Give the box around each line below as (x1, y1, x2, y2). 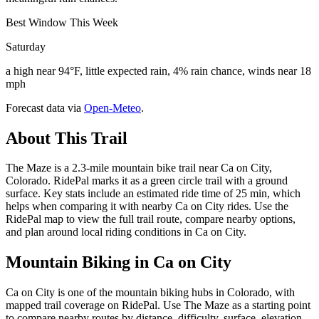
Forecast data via (6, 101, 81, 114)
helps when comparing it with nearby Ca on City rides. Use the (6, 200, 288, 213)
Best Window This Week (6, 16, 118, 28)
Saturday (6, 40, 46, 53)
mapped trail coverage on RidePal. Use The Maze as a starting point (6, 299, 310, 312)
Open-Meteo (84, 101, 141, 114)
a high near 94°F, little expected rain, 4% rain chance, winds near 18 (6, 64, 311, 77)
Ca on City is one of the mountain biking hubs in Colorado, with (6, 286, 295, 299)
